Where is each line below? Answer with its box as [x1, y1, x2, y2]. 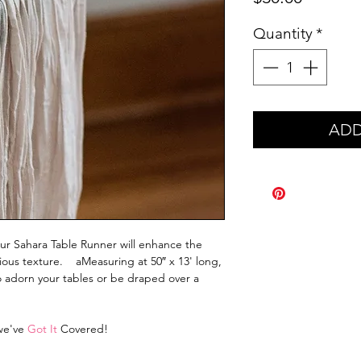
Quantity [253, 24, 313, 44]
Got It [27, 322, 57, 337]
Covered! [57, 322, 108, 337]
